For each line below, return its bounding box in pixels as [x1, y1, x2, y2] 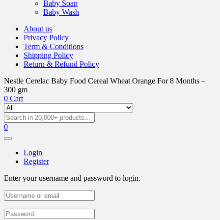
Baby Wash [43, 8, 79, 16]
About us [24, 25, 52, 33]
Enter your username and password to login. [4, 174, 140, 182]
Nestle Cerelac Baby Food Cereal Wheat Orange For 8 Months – [4, 77, 205, 85]
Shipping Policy [24, 51, 73, 59]
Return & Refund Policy [24, 60, 99, 68]
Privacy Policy [24, 33, 69, 42]
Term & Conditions [24, 42, 83, 51]
